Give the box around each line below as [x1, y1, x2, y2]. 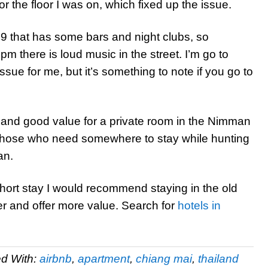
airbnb [39, 252, 72, 265]
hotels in [178, 199, 221, 212]
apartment [78, 252, 130, 265]
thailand [198, 252, 239, 265]
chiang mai [136, 252, 192, 265]
